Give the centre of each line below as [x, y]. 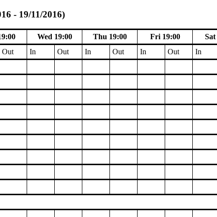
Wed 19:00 [54, 37]
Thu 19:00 [110, 37]
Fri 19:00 [165, 37]
